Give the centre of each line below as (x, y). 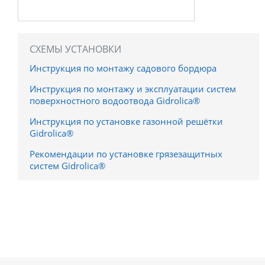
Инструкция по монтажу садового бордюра (123, 68)
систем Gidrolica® (67, 165)
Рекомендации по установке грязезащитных (126, 153)
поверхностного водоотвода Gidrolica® (115, 100)
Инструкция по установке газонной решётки (126, 121)
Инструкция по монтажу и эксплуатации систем (133, 88)
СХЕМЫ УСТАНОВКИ (75, 49)
